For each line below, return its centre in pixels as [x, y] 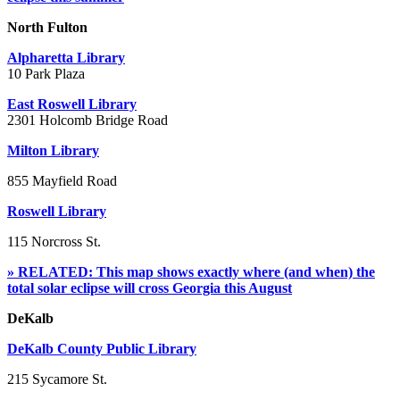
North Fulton [47, 27]
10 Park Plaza [46, 73]
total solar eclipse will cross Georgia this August [150, 287]
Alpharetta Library [66, 57]
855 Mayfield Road [62, 180]
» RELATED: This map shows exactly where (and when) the [191, 271]
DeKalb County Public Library [102, 348]
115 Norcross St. [54, 241]
